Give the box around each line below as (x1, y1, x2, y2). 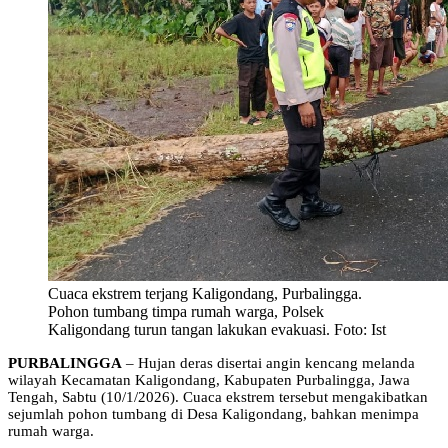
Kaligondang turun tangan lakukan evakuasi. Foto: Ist (48, 321, 386, 339)
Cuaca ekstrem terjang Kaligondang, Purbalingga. (48, 285, 362, 303)
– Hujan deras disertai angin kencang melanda (122, 355, 415, 372)
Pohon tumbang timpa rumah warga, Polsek (48, 303, 324, 321)
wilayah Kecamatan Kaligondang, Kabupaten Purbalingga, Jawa (8, 372, 410, 389)
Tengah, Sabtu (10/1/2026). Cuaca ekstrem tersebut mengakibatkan (8, 389, 428, 406)
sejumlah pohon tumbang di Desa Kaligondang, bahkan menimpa (8, 406, 419, 423)
